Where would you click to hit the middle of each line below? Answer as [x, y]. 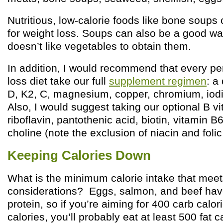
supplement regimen [158, 81]
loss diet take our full [58, 81]
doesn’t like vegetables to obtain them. [99, 46]
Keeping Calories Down [79, 155]
